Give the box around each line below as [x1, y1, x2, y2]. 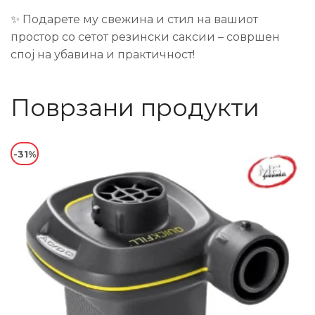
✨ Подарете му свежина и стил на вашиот [11, 13, 258, 26]
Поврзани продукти [11, 93, 259, 122]
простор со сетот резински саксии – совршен [11, 30, 280, 44]
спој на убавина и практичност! [11, 48, 195, 61]
